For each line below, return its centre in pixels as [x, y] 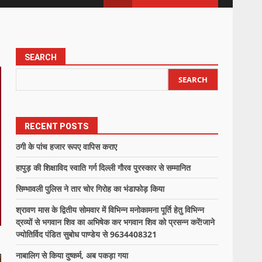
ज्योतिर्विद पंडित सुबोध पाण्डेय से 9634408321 [87, 234]
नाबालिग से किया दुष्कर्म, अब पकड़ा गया [72, 255]
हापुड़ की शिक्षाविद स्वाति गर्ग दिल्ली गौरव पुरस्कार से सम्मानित [104, 168]
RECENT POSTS [57, 126]
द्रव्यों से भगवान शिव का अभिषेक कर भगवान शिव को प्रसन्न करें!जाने [116, 222]
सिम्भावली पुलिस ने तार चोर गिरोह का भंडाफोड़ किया [90, 189]
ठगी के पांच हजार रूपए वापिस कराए [67, 146]
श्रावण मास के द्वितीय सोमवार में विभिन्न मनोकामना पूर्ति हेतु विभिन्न [110, 210]
